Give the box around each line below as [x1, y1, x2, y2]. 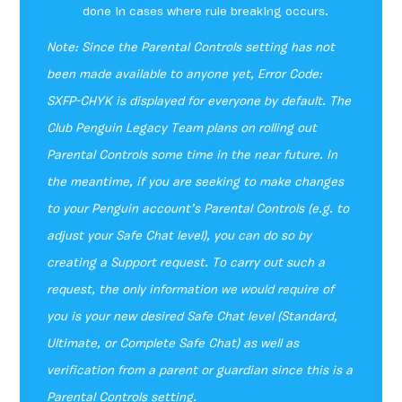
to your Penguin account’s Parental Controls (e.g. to [47, 203, 350, 217]
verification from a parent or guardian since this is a [47, 364, 354, 379]
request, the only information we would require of [47, 284, 335, 298]
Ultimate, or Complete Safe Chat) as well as [47, 337, 300, 352]
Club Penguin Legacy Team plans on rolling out [47, 122, 318, 136]
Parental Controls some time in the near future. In [47, 149, 338, 163]
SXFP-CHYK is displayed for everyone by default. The [47, 95, 352, 109]
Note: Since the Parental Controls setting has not [47, 41, 336, 56]
